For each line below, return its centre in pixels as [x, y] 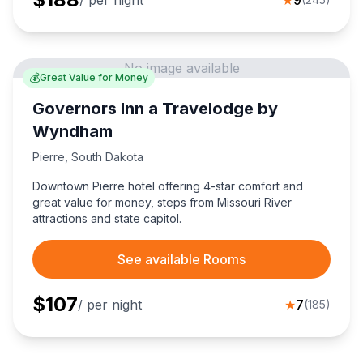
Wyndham [73, 132]
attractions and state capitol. [107, 219]
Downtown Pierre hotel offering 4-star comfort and [168, 186]
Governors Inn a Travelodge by [155, 109]
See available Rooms [181, 260]
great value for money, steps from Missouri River [162, 203]
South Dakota [107, 157]
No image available [181, 68]
